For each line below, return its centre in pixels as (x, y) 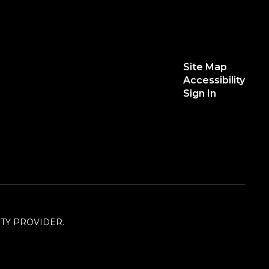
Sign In (199, 93)
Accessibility (214, 80)
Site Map (205, 67)
